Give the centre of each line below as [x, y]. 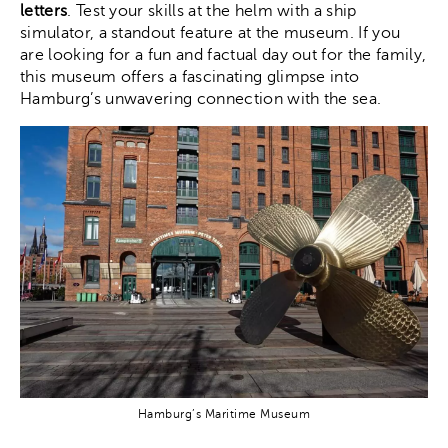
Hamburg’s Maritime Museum [224, 414]
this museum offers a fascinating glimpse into [190, 76]
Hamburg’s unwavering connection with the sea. [201, 98]
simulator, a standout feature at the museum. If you [210, 32]
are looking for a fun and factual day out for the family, [223, 54]
